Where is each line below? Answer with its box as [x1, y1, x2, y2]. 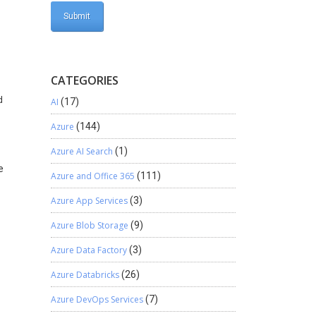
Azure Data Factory [50, 244, 127, 256]
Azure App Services [50, 195, 128, 207]
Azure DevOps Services [50, 293, 143, 305]
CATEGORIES [50, 73, 119, 88]
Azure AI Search [50, 145, 113, 157]
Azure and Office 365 [50, 170, 135, 182]
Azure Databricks [50, 269, 119, 281]
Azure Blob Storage [50, 219, 128, 231]
